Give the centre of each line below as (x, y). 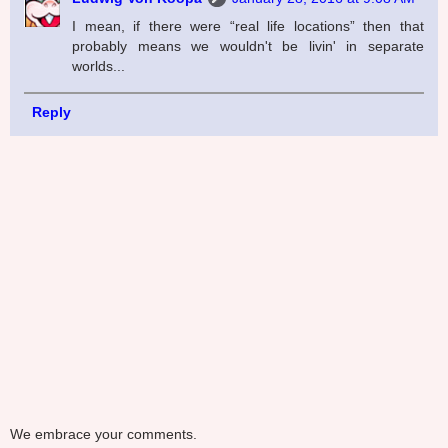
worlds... (99, 66)
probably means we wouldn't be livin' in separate (248, 46)
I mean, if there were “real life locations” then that (248, 26)
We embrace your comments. (103, 433)
